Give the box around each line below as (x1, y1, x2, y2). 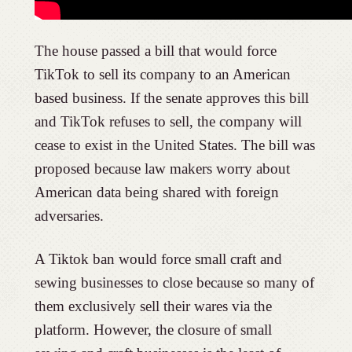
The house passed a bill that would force (34, 42, 277, 59)
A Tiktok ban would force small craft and (34, 250, 282, 267)
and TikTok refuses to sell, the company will (34, 112, 302, 130)
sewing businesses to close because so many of (34, 273, 314, 291)
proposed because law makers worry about (34, 159, 290, 177)
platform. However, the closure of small (34, 321, 272, 338)
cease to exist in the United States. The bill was (34, 136, 315, 153)
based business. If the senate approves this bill (34, 89, 309, 106)
